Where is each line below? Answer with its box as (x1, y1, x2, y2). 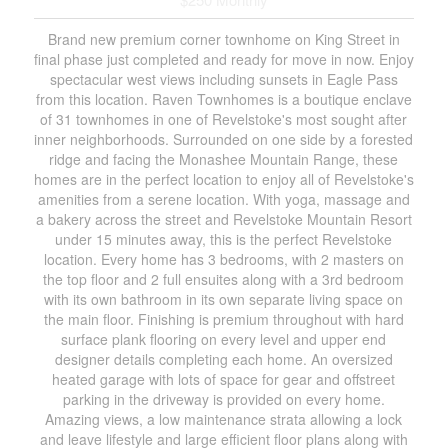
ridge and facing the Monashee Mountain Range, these (49, 149, 399, 169)
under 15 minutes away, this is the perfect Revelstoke (55, 229, 393, 249)
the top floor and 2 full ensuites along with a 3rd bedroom (43, 269, 405, 289)
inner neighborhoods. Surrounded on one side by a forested (34, 129, 414, 149)
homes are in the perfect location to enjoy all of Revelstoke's (33, 169, 414, 189)
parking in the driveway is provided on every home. (62, 389, 385, 409)
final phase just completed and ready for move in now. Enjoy (33, 49, 414, 69)
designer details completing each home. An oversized (54, 349, 393, 369)
